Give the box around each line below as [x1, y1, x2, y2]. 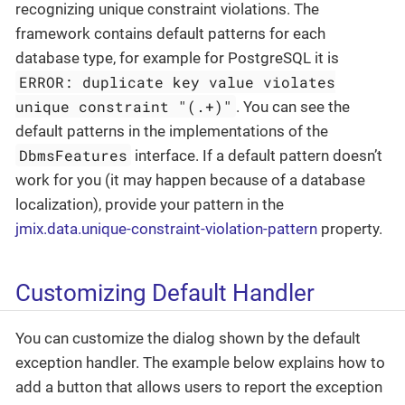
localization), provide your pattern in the [15, 195, 284, 214]
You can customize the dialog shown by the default [15, 328, 361, 347]
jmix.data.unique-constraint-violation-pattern [15, 220, 317, 239]
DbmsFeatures [19, 146, 128, 165]
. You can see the [236, 98, 351, 117]
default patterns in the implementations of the [15, 122, 328, 141]
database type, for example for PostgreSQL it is [15, 49, 339, 68]
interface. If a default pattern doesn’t [131, 146, 383, 165]
